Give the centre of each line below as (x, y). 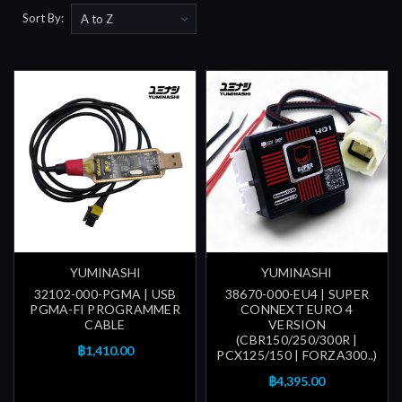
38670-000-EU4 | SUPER (297, 294)
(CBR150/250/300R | (297, 340)
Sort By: (43, 17)
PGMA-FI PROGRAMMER (105, 310)
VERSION (297, 325)
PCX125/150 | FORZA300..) (297, 355)
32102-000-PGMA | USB (105, 294)
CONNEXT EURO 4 (297, 310)
